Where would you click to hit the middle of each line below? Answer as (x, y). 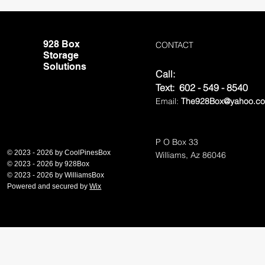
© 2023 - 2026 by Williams (50, 175)
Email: (169, 101)
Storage (61, 55)
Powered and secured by (49, 186)
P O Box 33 (177, 142)
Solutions (65, 67)
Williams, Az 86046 (191, 155)
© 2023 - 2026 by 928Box (49, 164)
